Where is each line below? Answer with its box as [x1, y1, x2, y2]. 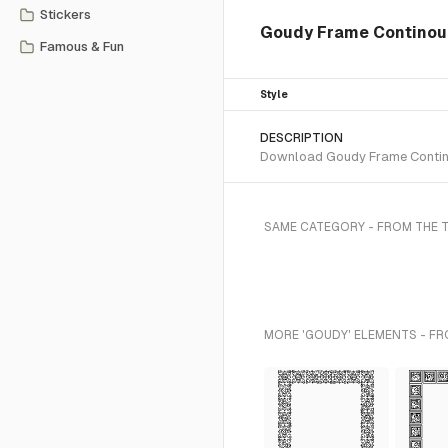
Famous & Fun [40, 39, 124, 54]
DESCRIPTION [260, 131, 343, 145]
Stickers [40, 7, 91, 22]
